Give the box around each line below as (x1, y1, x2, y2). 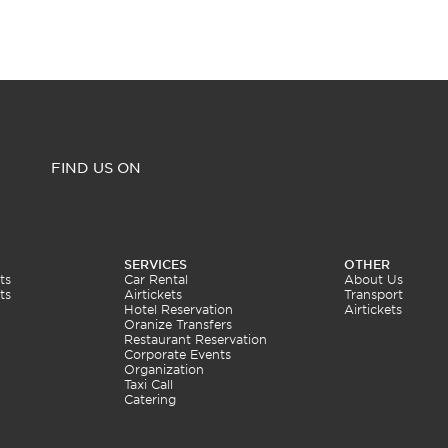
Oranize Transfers (124, 317, 232, 332)
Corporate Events (124, 347, 231, 362)
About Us (344, 272, 403, 287)
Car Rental (124, 272, 188, 287)
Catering (124, 392, 176, 407)
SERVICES (124, 257, 187, 272)
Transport (344, 287, 403, 302)
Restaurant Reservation (124, 332, 267, 347)
